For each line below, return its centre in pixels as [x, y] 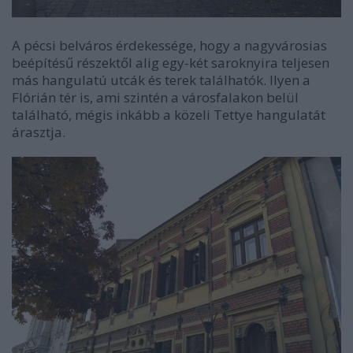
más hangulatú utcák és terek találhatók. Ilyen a [161, 80]
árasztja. [39, 132]
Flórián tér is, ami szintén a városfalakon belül [155, 98]
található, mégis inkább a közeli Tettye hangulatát [169, 115]
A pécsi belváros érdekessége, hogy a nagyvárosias [169, 46]
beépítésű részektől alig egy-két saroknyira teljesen [171, 63]
